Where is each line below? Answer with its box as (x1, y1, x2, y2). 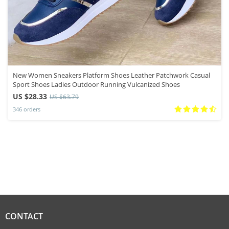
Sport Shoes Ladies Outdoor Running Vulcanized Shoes (13, 79, 180, 89)
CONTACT (5, 210, 43, 222)
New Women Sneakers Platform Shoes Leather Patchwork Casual (13, 70, 210, 80)
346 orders (13, 105, 40, 113)
